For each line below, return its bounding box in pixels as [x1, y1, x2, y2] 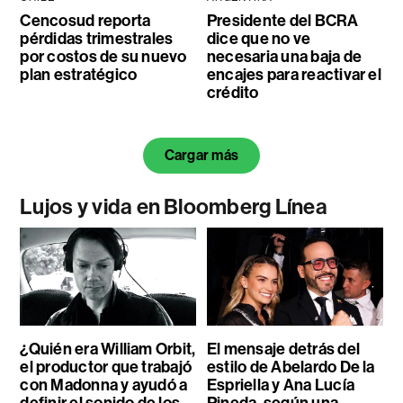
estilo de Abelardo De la [206, 357, 375, 378]
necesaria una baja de [206, 46, 362, 67]
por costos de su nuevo [20, 46, 187, 67]
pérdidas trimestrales [20, 28, 174, 49]
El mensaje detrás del [206, 339, 360, 360]
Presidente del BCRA [206, 10, 359, 31]
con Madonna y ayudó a [20, 375, 188, 396]
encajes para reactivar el [206, 64, 381, 85]
